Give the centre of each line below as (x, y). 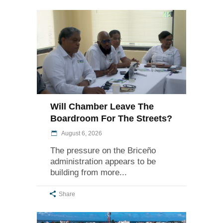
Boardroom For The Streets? (111, 119)
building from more (85, 173)
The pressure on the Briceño (103, 151)
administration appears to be (103, 162)
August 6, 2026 (81, 134)
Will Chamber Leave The (102, 107)
